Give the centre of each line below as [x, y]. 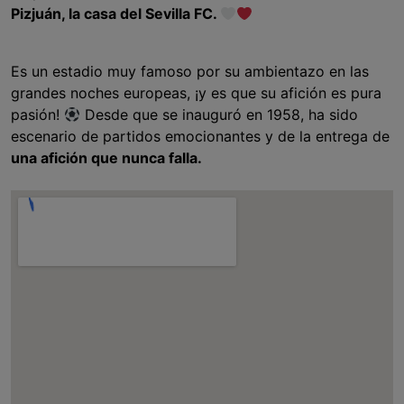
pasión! [37, 115]
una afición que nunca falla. [106, 158]
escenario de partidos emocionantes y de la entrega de [200, 137]
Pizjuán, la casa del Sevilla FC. [115, 14]
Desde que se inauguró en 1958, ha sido [220, 115]
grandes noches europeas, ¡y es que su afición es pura [196, 93]
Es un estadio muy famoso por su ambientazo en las [190, 72]
